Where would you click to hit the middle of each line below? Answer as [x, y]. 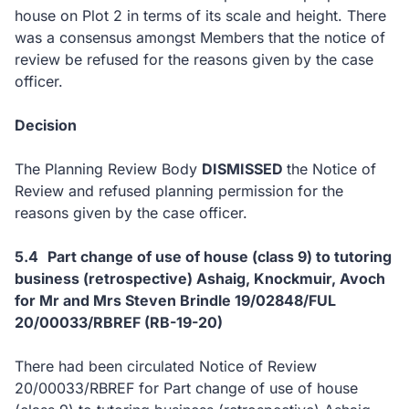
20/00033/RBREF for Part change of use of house [186, 388]
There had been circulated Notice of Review [166, 366]
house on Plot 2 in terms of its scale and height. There [200, 16]
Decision [46, 125]
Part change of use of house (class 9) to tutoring [220, 257]
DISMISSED [244, 169]
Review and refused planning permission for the [179, 191]
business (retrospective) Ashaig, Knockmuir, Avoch [200, 278]
